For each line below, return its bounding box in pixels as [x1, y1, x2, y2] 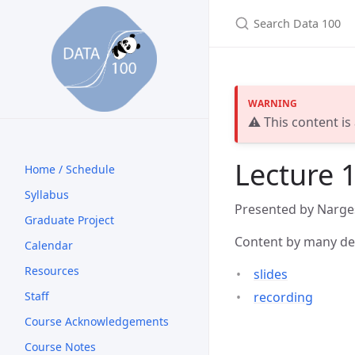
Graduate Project [25, 212, 114, 227]
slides [254, 265, 288, 283]
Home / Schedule [25, 162, 115, 177]
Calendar [25, 238, 73, 253]
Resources [25, 263, 79, 278]
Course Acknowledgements [25, 314, 169, 329]
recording [254, 288, 313, 306]
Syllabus [25, 187, 69, 202]
